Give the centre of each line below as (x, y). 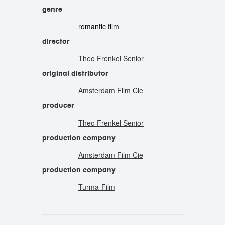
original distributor (75, 73)
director (56, 41)
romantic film (99, 26)
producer (58, 105)
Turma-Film (97, 187)
